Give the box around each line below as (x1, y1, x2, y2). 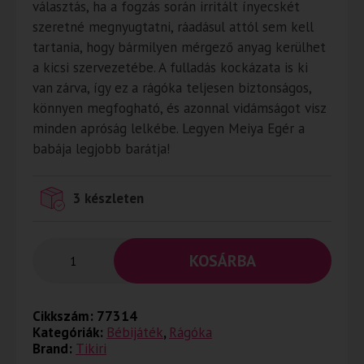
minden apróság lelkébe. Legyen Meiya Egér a (32, 119, 305, 137)
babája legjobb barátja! (32, 140, 170, 158)
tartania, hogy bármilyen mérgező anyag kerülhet (32, 38, 326, 56)
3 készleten (73, 189, 144, 207)
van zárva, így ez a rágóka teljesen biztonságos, (32, 79, 311, 97)
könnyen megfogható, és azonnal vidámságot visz (32, 99, 326, 117)
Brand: (32, 340, 76, 357)
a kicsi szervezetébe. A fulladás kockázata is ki (32, 58, 308, 76)
